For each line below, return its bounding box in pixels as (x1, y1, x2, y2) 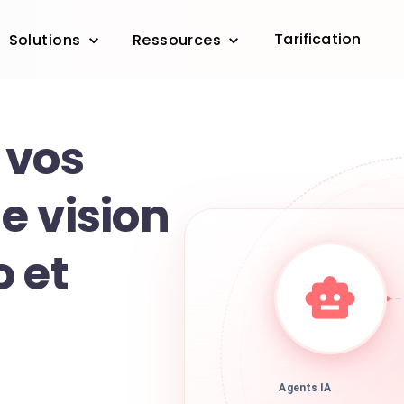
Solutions (8, 30, 81, 51)
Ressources (132, 30, 222, 51)
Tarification (274, 29, 362, 50)
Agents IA (279, 384, 332, 398)
